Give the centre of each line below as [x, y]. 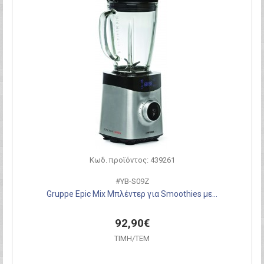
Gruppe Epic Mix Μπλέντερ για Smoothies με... [132, 194]
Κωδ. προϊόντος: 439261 [132, 160]
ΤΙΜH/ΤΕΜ [132, 238]
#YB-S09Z [132, 181]
